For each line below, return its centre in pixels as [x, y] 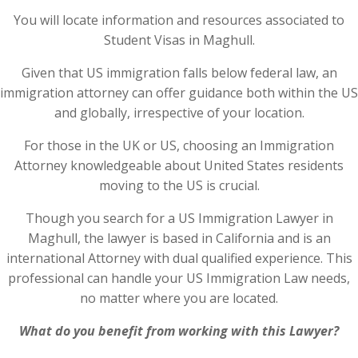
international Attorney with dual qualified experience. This [179, 258]
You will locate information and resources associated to [179, 20]
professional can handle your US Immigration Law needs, [179, 278]
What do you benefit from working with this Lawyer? [179, 331]
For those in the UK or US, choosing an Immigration [179, 145]
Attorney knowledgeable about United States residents [179, 165]
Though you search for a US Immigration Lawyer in [179, 218]
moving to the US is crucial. [179, 185]
